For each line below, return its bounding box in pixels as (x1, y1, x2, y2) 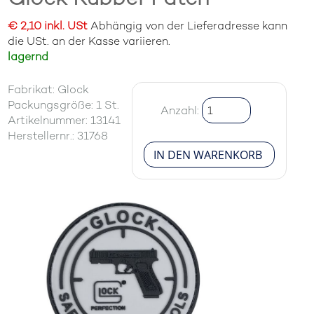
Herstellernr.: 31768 (8, 128, 109, 143)
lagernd (8, 49, 49, 64)
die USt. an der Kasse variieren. (8, 34, 171, 48)
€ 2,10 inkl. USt (8, 18, 88, 33)
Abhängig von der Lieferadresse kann (88, 18, 288, 33)
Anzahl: (161, 102, 203, 118)
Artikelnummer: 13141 (8, 113, 121, 128)
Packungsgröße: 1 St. (8, 97, 120, 112)
